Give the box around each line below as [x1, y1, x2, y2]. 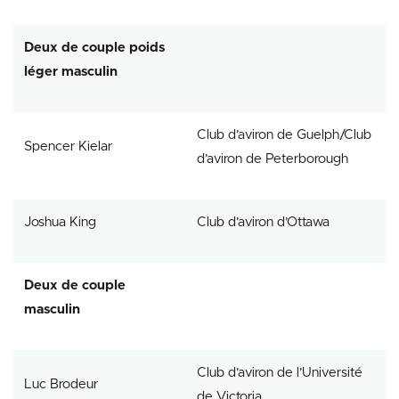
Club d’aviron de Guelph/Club [197, 127, 371, 142]
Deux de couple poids [24, 40, 165, 54]
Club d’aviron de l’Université [197, 365, 362, 379]
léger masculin [24, 64, 118, 78]
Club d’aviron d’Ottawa [197, 215, 330, 229]
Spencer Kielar [24, 139, 112, 153]
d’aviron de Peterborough [197, 151, 348, 166]
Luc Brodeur [24, 377, 98, 391]
